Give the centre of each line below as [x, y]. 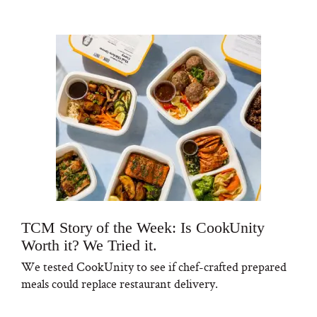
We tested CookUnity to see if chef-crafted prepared [154, 267]
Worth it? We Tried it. [89, 246]
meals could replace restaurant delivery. [120, 284]
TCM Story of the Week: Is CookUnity [143, 228]
